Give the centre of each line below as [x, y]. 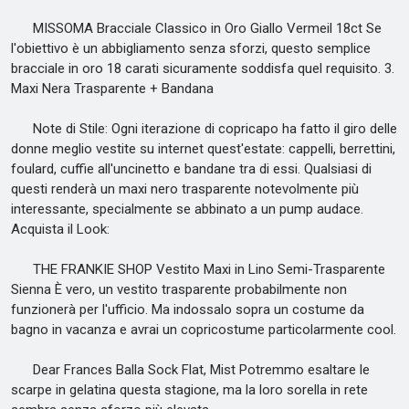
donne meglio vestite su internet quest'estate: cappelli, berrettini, [203, 149]
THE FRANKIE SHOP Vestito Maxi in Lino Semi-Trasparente [198, 269]
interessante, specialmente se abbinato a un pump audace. [187, 209]
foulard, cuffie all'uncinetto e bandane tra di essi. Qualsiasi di [191, 169]
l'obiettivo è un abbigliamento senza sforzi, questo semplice [191, 48]
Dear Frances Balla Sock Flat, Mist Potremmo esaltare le [190, 370]
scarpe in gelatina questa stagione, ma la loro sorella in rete [189, 390]
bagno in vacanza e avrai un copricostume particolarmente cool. [204, 330]
